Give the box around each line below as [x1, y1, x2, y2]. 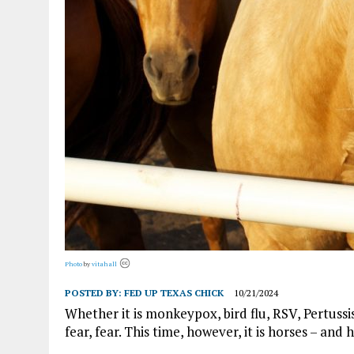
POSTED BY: [65, 286, 124, 299]
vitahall [92, 259, 117, 268]
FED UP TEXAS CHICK [124, 286, 224, 299]
